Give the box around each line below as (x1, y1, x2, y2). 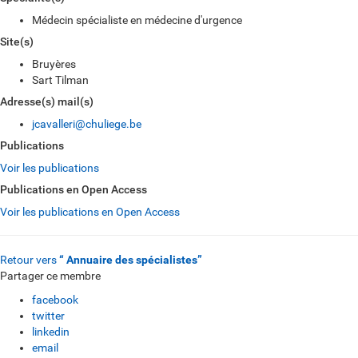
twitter (32, 309, 65, 322)
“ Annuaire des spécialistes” (59, 253, 202, 266)
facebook (32, 293, 78, 306)
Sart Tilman (32, 74, 89, 86)
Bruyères (32, 58, 76, 70)
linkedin (32, 325, 70, 338)
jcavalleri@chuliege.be (32, 117, 141, 130)
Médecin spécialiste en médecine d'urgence (32, 14, 242, 26)
